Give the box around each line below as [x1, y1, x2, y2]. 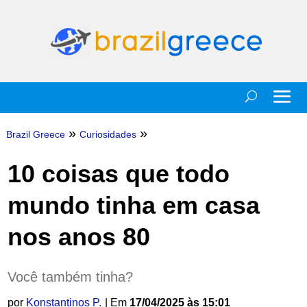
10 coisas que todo [7, 160, 230, 188]
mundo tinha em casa [7, 191, 260, 219]
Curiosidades [79, 129, 136, 140]
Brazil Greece [5, 129, 65, 140]
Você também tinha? [7, 269, 133, 284]
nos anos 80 [7, 223, 150, 251]
